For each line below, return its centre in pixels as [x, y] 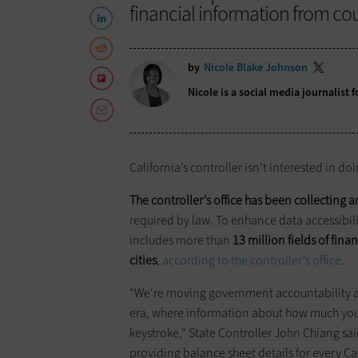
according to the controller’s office [252, 261]
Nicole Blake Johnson [256, 68]
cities [143, 261]
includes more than [181, 241]
